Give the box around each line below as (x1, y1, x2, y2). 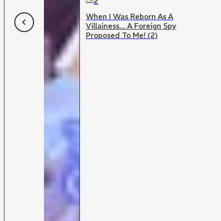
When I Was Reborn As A (86, 11, 173, 21)
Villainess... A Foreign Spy (86, 21, 176, 31)
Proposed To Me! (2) (86, 30, 158, 40)
